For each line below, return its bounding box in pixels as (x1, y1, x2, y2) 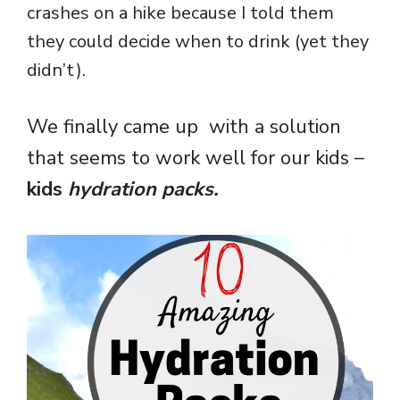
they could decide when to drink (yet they (27, 29, 369, 54)
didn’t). (27, 58, 95, 83)
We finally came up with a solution (27, 113, 341, 141)
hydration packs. (68, 176, 229, 204)
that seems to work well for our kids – (27, 145, 364, 172)
